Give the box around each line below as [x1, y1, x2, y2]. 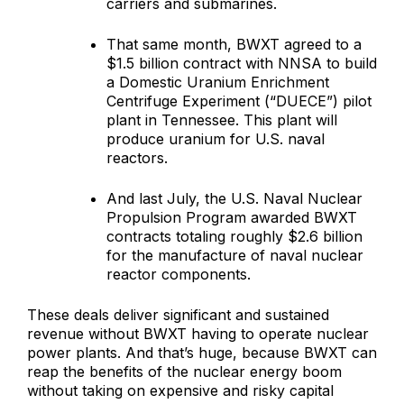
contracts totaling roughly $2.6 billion [106, 227, 363, 246]
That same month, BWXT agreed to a [106, 35, 362, 54]
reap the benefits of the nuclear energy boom [27, 363, 342, 381]
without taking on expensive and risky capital [27, 381, 334, 400]
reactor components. [106, 265, 251, 284]
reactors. [106, 149, 168, 168]
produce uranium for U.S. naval [106, 130, 325, 149]
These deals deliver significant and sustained [27, 306, 329, 325]
